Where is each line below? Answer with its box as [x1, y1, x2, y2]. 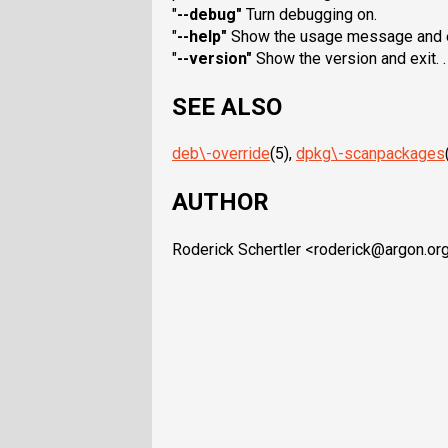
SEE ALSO [172, 92, 282, 121]
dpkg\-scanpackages [296, 144, 445, 164]
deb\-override [172, 144, 270, 164]
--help [177, 26, 221, 46]
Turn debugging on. [242, 4, 377, 24]
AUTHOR [172, 188, 269, 217]
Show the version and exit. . [252, 48, 446, 68]
